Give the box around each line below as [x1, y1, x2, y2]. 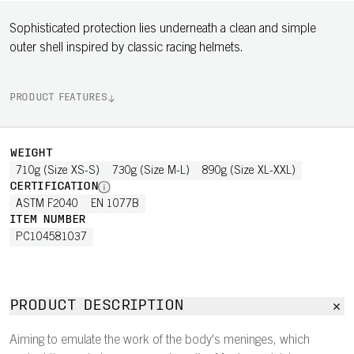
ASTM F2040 [16, 199, 78, 210]
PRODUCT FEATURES [9, 93, 107, 103]
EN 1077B [91, 199, 139, 210]
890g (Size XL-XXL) [202, 166, 296, 177]
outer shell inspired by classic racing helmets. [9, 42, 243, 55]
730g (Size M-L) [112, 166, 190, 177]
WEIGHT [9, 148, 52, 160]
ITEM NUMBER [9, 214, 86, 226]
